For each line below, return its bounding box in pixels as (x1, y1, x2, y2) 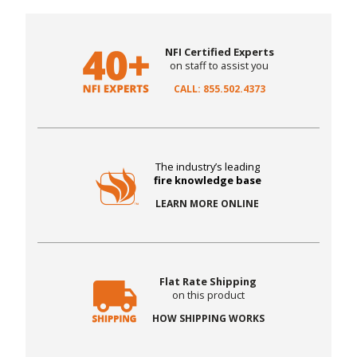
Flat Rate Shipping (159, 274, 257, 289)
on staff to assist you (170, 58, 269, 73)
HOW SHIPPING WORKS (151, 312, 265, 326)
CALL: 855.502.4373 (173, 82, 265, 96)
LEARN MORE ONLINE (155, 197, 260, 211)
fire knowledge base (153, 173, 261, 188)
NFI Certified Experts (164, 45, 274, 60)
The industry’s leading (155, 159, 260, 175)
